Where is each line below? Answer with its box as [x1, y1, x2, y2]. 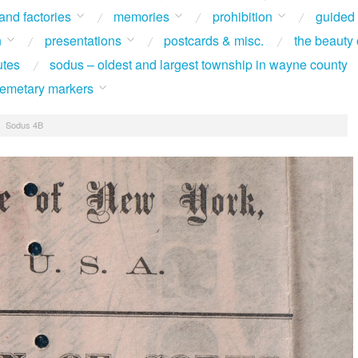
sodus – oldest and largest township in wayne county [50, 55, 348, 74]
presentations [44, 31, 121, 50]
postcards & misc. [164, 31, 265, 50]
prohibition [212, 7, 272, 26]
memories [113, 7, 170, 26]
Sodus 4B [5, 117, 43, 131]
